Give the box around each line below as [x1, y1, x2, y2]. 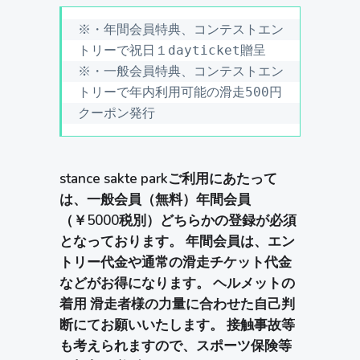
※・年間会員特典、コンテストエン [78, 22, 284, 38]
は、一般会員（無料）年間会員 [59, 190, 251, 210]
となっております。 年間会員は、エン [59, 232, 295, 252]
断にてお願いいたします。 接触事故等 [59, 316, 295, 335]
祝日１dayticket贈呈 [129, 43, 266, 59]
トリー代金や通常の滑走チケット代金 [59, 253, 292, 272]
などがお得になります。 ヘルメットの [59, 274, 295, 293]
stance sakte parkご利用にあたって [59, 170, 277, 189]
